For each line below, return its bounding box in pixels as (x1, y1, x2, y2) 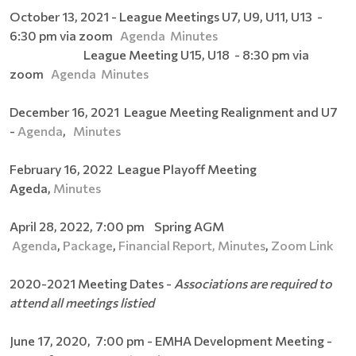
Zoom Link (271, 237, 334, 253)
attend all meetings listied (10, 294, 154, 310)
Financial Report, (118, 237, 215, 253)
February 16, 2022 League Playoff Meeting (10, 161, 259, 176)
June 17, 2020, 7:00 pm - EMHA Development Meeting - (10, 332, 332, 348)
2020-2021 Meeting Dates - (10, 275, 174, 291)
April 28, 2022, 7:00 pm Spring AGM (10, 218, 226, 234)
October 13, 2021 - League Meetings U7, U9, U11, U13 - (10, 8, 323, 24)
